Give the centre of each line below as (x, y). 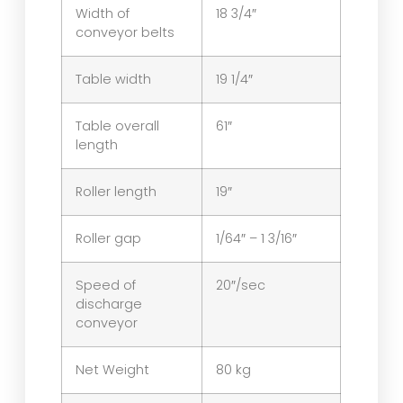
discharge (109, 304)
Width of (103, 14)
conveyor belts (125, 33)
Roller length (116, 192)
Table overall (118, 126)
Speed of (106, 286)
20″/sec (241, 286)
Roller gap (109, 239)
